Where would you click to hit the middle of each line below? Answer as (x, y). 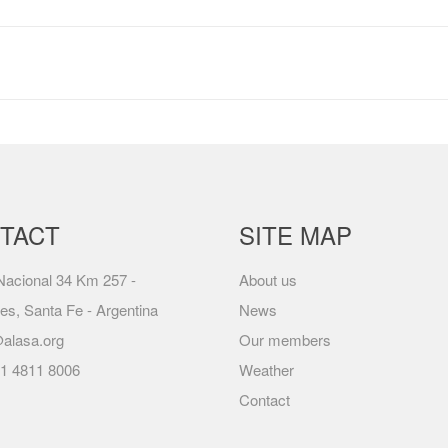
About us (268, 279)
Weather (266, 369)
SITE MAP (295, 234)
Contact (264, 399)
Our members (285, 339)
